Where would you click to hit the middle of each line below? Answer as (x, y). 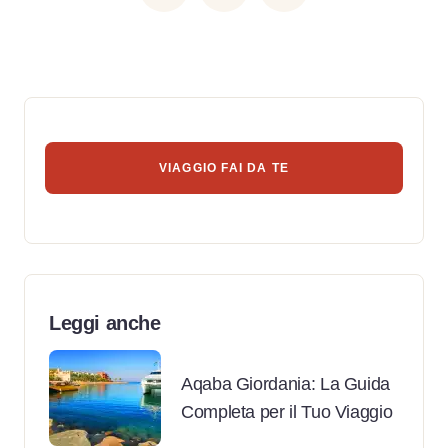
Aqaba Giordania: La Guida (285, 383)
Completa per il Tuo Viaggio (287, 411)
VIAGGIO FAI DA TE (224, 167)
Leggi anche (105, 322)
